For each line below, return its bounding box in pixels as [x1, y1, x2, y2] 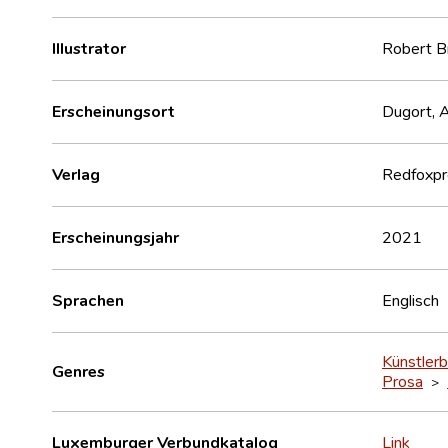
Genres [52, 360, 105, 381]
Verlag [52, 163, 100, 184]
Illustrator [52, 37, 126, 58]
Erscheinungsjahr [52, 226, 179, 247]
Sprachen [52, 289, 124, 310]
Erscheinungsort [52, 100, 175, 121]
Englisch [382, 289, 439, 310]
